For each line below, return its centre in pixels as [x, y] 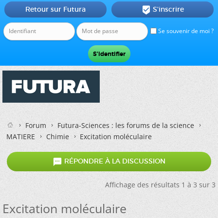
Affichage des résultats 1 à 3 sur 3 [160, 185]
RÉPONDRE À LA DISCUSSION [114, 161]
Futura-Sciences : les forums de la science [126, 125]
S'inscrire [168, 9]
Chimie [58, 136]
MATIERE [21, 136]
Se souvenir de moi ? [185, 31]
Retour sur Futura [55, 9]
